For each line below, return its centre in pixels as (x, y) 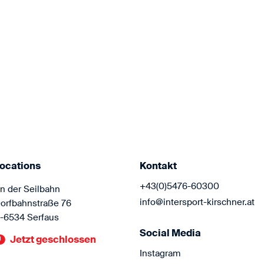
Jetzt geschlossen (53, 239)
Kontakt (158, 166)
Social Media (170, 233)
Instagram (160, 254)
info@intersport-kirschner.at (197, 203)
